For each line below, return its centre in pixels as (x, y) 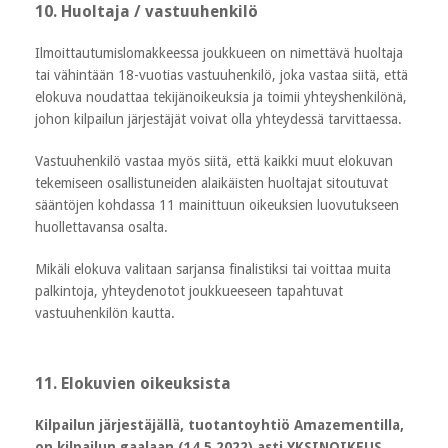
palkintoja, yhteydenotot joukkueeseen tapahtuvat (189, 290)
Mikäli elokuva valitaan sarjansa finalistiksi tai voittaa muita (213, 268)
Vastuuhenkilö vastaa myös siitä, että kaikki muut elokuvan (214, 160)
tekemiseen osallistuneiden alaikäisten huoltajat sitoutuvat (211, 182)
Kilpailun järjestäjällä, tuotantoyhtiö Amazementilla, (219, 424)
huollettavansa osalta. (101, 226)
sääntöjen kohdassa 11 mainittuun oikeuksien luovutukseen (217, 204)
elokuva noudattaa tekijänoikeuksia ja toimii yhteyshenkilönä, (221, 96)
